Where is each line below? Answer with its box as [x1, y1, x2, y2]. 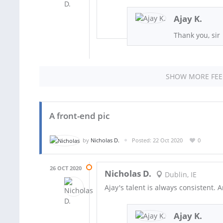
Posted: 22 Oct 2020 [132, 136, 183, 144]
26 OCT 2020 [50, 164, 82, 172]
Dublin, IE [162, 169, 197, 179]
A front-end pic [49, 110, 110, 121]
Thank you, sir [174, 30, 221, 40]
